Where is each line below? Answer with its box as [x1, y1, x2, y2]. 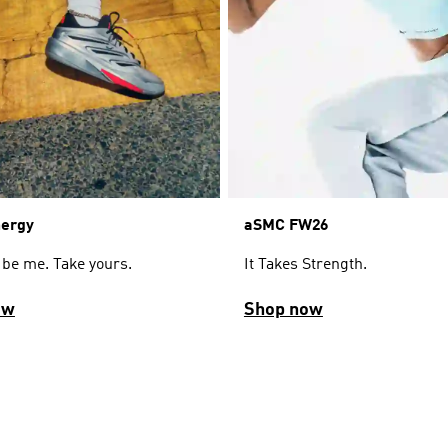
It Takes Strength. [243, 257, 367, 274]
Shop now [243, 301, 323, 320]
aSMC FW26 [243, 218, 328, 235]
